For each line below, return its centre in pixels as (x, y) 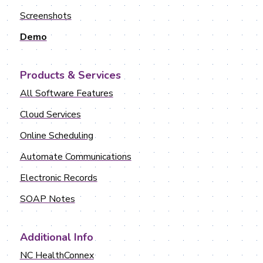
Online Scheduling (56, 135)
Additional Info (56, 237)
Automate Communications (75, 156)
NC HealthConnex (57, 255)
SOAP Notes (47, 199)
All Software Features (66, 93)
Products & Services (70, 75)
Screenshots (45, 16)
